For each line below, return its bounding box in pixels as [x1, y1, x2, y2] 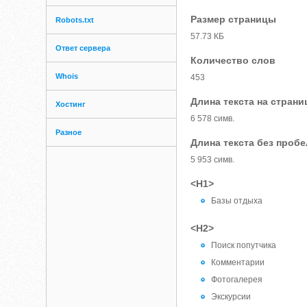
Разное [56, 128, 82, 136]
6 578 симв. [191, 114, 235, 123]
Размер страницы [191, 14, 277, 25]
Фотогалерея [211, 275, 263, 284]
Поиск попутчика [211, 241, 277, 250]
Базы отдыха [211, 196, 263, 206]
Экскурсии [211, 292, 251, 302]
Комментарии [211, 258, 265, 267]
